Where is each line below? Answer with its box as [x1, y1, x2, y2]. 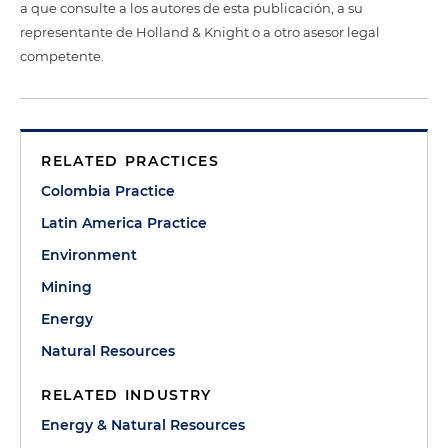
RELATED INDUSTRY [41, 386, 213, 404]
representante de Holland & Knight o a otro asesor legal [20, 24, 380, 40]
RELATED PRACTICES [41, 152, 220, 170]
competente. [20, 48, 104, 64]
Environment [41, 246, 137, 264]
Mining [41, 278, 92, 296]
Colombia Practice [41, 182, 175, 200]
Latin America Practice [41, 214, 207, 232]
